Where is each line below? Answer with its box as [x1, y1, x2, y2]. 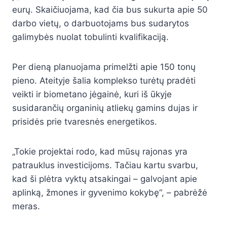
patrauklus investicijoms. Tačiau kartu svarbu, [12, 160, 198, 171]
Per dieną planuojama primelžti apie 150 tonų [12, 62, 196, 72]
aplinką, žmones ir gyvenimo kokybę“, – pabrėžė [12, 187, 207, 198]
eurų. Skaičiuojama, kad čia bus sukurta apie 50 [12, 5, 208, 15]
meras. [12, 201, 40, 212]
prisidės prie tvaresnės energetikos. [12, 117, 157, 127]
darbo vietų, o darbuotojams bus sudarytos [12, 18, 189, 29]
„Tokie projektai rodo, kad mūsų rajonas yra [12, 146, 187, 157]
